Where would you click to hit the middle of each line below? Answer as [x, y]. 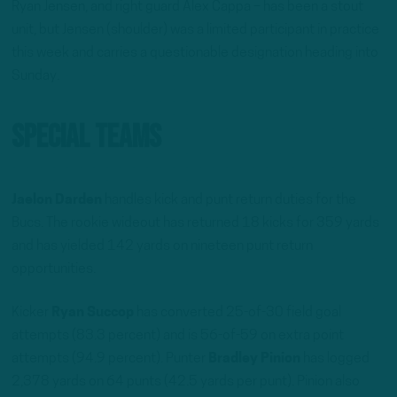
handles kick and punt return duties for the [229, 200]
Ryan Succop [93, 313]
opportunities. [54, 269]
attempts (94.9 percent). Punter [110, 359]
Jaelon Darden [57, 200]
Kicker [31, 313]
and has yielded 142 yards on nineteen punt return [162, 246]
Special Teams [86, 138]
